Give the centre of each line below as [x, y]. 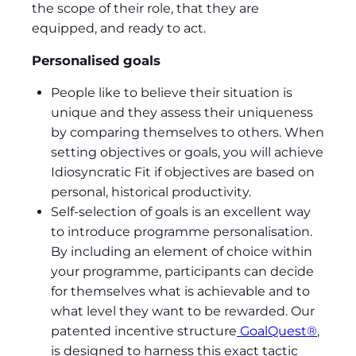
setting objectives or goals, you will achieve [187, 153]
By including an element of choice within [182, 252]
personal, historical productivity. [151, 192]
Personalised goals [96, 60]
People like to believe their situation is [172, 93]
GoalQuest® [277, 331]
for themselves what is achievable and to [180, 292]
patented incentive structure [144, 331]
